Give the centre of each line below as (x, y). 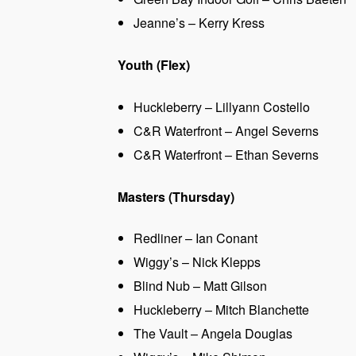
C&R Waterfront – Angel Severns (226, 130)
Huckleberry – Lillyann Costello (222, 106)
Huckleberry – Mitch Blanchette (221, 310)
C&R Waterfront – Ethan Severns (226, 154)
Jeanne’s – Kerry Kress (199, 23)
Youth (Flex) (154, 64)
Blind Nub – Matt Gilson (200, 286)
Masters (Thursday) (176, 196)
